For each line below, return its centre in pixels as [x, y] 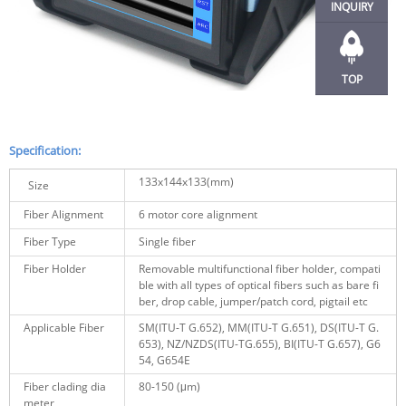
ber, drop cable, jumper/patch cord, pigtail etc [253, 301]
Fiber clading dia [65, 386]
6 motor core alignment [198, 214]
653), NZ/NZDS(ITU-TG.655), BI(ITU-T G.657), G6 [260, 343]
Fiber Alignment [63, 214]
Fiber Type [50, 241]
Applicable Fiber [64, 327]
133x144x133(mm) [186, 181]
